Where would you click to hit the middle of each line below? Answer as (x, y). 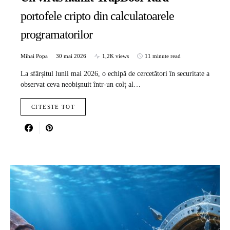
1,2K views (116, 56)
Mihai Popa (34, 56)
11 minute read (163, 56)
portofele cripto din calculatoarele (98, 16)
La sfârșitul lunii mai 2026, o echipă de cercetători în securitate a (115, 74)
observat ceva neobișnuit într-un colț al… (81, 85)
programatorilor (57, 35)
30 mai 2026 (71, 56)
